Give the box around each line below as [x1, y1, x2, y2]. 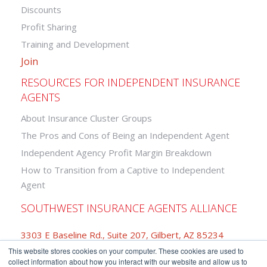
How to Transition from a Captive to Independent [21, 163, 225, 176]
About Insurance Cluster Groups [21, 111, 152, 124]
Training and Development [21, 38, 129, 50]
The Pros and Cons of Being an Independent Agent [21, 129, 229, 141]
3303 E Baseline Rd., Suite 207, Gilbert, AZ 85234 [21, 228, 223, 241]
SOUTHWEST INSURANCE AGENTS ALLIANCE [21, 200, 237, 215]
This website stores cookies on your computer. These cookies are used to [8, 246, 244, 256]
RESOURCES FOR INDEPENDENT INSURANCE [21, 74, 240, 89]
